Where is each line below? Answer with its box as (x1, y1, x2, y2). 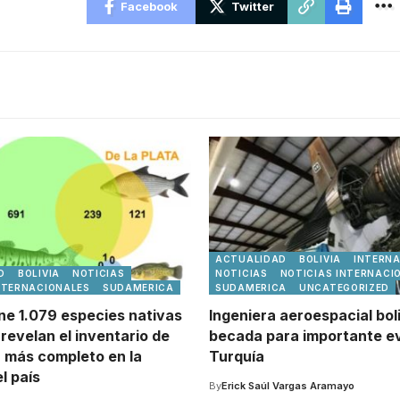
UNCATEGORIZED (299, 282, 390, 293)
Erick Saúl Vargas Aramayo (221, 379, 354, 392)
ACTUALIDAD (215, 254, 287, 264)
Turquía (209, 347, 264, 365)
